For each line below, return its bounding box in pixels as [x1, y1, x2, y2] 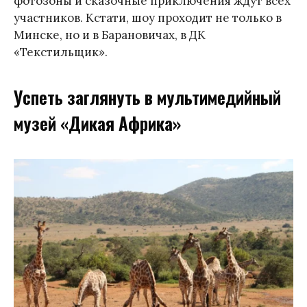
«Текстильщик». [14, 44, 108, 60]
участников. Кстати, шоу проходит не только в [14, 10, 282, 25]
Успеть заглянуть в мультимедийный [14, 84, 281, 110]
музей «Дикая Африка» [14, 110, 181, 136]
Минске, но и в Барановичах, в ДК [14, 27, 206, 42]
